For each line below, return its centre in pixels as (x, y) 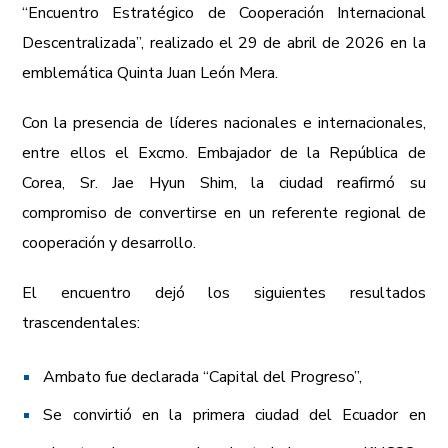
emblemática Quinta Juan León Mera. (152, 73)
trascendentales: (81, 323)
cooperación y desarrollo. (109, 243)
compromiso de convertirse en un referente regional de (224, 213)
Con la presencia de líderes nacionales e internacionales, (224, 123)
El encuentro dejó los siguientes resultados (224, 293)
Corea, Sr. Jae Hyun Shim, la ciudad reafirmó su (224, 183)
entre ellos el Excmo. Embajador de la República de (224, 153)
